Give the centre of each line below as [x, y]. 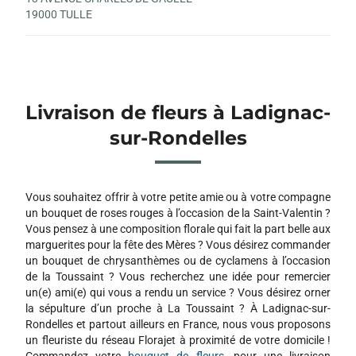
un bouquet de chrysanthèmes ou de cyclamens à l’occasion [178, 260]
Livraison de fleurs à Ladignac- [178, 112]
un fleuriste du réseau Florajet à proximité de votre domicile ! [178, 340]
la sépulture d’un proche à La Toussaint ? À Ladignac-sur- [178, 308]
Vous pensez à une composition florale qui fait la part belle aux [178, 228]
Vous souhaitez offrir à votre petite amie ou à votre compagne [178, 197]
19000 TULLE [59, 14]
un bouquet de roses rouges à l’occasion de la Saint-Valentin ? [178, 213]
